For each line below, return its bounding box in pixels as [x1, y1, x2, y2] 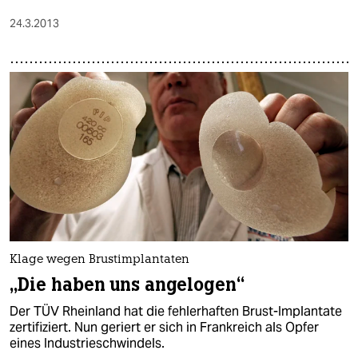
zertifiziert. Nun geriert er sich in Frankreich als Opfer [10, 319, 319, 336]
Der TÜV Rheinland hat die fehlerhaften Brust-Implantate [10, 303, 342, 320]
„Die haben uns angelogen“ [10, 273, 245, 297]
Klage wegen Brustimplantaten [10, 254, 189, 267]
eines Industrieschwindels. [10, 335, 165, 352]
